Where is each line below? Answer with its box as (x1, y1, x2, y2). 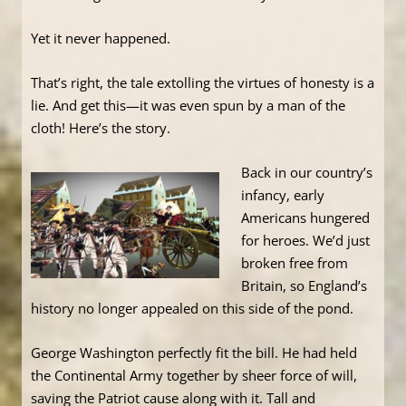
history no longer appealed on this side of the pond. (31, 299, 353, 318)
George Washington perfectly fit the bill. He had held (31, 343, 357, 362)
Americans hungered (241, 208, 370, 227)
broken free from (241, 254, 348, 273)
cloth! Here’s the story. (31, 119, 170, 138)
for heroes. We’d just (241, 231, 370, 250)
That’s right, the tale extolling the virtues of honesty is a (31, 73, 374, 92)
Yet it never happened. (31, 29, 170, 48)
